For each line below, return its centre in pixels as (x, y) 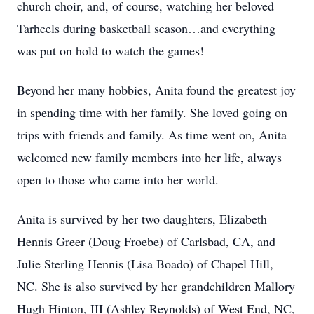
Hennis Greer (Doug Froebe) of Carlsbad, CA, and (146, 241)
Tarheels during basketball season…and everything (146, 28)
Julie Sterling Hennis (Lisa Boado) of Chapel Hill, (145, 264)
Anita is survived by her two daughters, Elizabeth (142, 219)
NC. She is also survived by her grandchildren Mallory (156, 286)
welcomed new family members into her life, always (149, 157)
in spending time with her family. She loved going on (152, 112)
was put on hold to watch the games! (110, 50)
